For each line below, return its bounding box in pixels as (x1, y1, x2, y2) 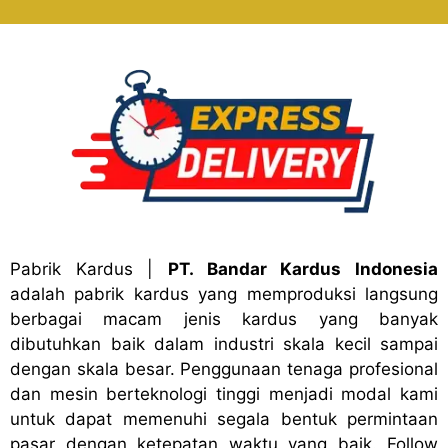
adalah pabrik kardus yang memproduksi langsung (10, 283, 438, 304)
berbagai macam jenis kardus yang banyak (10, 308, 438, 329)
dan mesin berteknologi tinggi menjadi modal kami (10, 383, 438, 404)
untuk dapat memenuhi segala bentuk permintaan (10, 408, 438, 429)
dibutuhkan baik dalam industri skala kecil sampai (10, 333, 438, 354)
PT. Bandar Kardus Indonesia (168, 258, 439, 279)
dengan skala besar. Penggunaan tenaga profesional (10, 358, 438, 379)
